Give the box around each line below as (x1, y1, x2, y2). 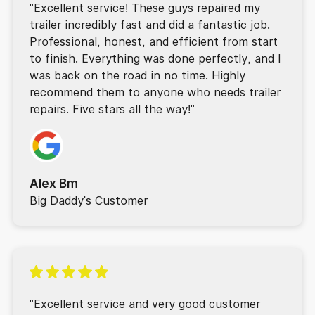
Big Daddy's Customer (29, 193, 148, 207)
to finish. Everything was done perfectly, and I (29, 51, 281, 65)
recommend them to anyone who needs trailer (29, 84, 281, 99)
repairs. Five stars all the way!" (29, 101, 195, 116)
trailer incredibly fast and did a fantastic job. (29, 17, 270, 32)
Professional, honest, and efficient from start (29, 34, 278, 49)
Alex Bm (29, 174, 78, 191)
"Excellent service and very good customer (29, 297, 260, 311)
